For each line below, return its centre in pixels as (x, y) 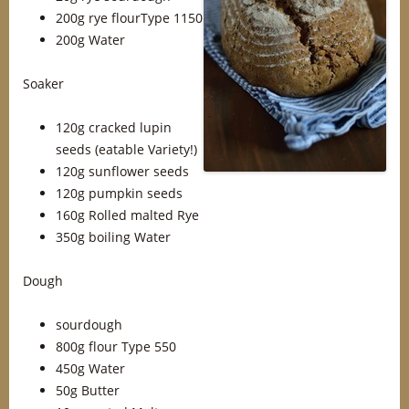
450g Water (90, 368)
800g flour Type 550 (116, 346)
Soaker (43, 84)
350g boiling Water (113, 237)
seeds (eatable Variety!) (126, 149)
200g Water (90, 40)
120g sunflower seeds (122, 171)
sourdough (89, 325)
